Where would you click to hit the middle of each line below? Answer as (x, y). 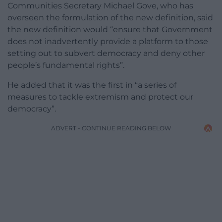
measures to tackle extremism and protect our (100, 97)
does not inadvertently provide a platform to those (108, 42)
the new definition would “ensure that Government (110, 30)
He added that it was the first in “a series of (92, 85)
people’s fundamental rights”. (66, 65)
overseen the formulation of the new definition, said (110, 18)
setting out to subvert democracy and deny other (106, 54)
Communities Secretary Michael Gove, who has (100, 6)
